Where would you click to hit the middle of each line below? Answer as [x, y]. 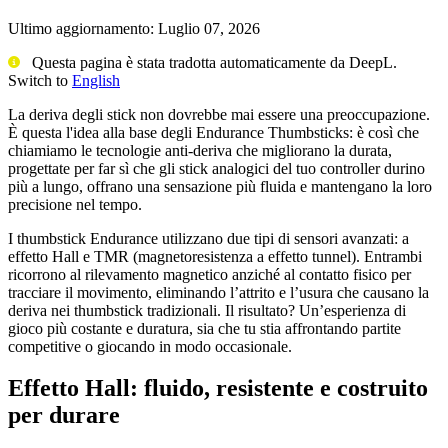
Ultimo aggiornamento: [83, 28]
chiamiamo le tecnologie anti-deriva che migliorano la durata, [200, 150]
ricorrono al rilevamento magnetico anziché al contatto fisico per [209, 274]
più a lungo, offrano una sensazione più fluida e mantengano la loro [220, 186]
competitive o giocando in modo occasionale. [150, 346]
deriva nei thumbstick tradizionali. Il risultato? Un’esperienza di [207, 310]
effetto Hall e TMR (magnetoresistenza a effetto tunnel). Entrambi [215, 256]
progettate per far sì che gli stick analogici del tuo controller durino [216, 168]
